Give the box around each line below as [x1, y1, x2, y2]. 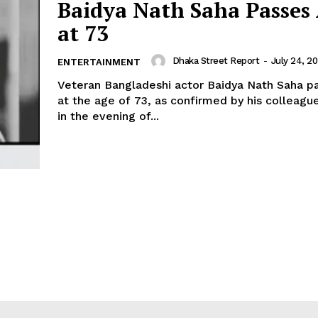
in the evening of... [57, 109, 159, 123]
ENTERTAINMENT [57, 56, 141, 67]
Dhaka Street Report [172, 55, 259, 67]
